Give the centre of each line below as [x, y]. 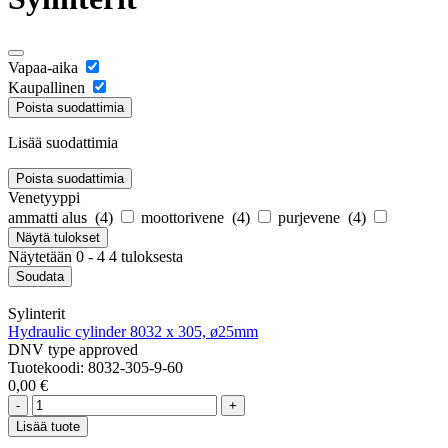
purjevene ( [315, 217]
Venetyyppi [44, 197]
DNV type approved [73, 349]
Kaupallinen [46, 87]
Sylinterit [36, 313]
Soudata [40, 276]
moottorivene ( [189, 217]
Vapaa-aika [43, 67]
